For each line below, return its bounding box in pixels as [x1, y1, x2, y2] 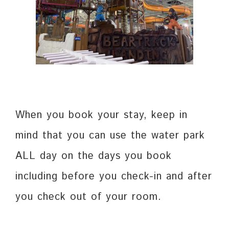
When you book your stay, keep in [15, 107, 188, 123]
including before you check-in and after [15, 169, 212, 184]
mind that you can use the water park [15, 128, 205, 143]
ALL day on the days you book [15, 148, 172, 164]
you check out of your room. [15, 189, 162, 204]
